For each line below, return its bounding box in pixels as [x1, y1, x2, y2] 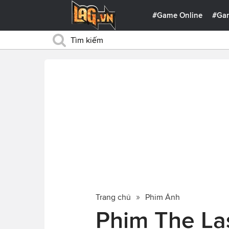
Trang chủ [96, 192, 131, 201]
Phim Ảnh [145, 192, 180, 201]
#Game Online [152, 11, 203, 19]
